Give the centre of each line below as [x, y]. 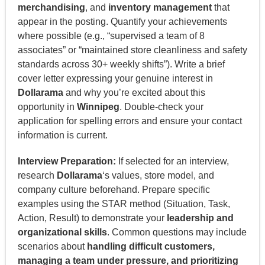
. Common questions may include [177, 232]
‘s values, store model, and [158, 175]
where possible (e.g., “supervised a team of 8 [111, 35]
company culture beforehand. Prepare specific [114, 189]
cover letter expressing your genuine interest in [115, 78]
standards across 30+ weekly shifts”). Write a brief [121, 64]
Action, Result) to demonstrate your [92, 218]
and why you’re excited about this [134, 92]
